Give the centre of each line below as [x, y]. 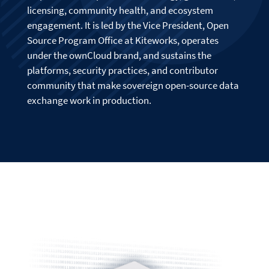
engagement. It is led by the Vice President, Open [128, 25]
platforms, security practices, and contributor [122, 70]
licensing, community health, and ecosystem [120, 10]
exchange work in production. [89, 100]
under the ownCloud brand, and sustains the [119, 55]
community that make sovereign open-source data [133, 85]
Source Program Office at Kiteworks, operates [122, 40]
